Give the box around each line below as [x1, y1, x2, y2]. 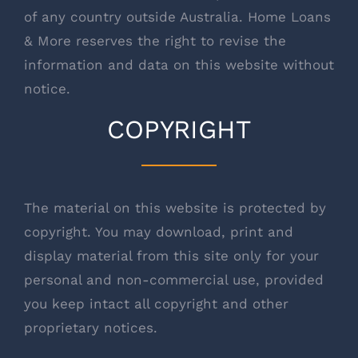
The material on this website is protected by [24, 200, 326, 217]
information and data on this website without [24, 57, 334, 74]
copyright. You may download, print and [24, 224, 293, 241]
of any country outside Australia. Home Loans [24, 9, 331, 26]
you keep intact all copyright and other [24, 296, 288, 312]
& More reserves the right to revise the [24, 33, 286, 50]
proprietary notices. [24, 320, 157, 336]
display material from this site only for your [24, 248, 319, 265]
